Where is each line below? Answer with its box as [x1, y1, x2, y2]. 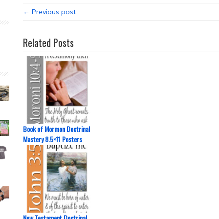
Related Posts [23, 35, 74, 50]
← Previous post [23, 7, 76, 16]
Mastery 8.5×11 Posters [23, 134, 82, 144]
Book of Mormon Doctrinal [23, 124, 90, 134]
